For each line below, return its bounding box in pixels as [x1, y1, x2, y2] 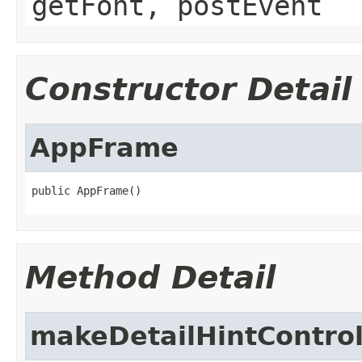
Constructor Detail [25, 70, 351, 107]
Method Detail [25, 259, 276, 296]
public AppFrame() [32, 183, 141, 197]
